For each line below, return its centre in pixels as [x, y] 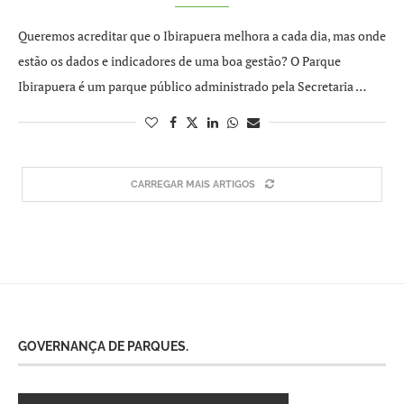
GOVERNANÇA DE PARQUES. [103, 346]
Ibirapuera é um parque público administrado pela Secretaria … [192, 86]
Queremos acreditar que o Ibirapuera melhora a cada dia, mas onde [202, 36]
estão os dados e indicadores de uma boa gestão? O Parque [179, 61]
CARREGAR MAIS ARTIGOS [193, 184]
